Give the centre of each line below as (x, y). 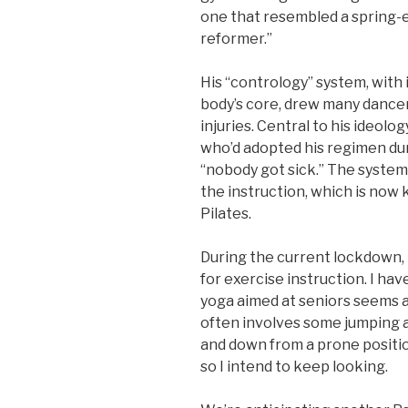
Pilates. (226, 213)
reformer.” (236, 38)
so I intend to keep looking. (294, 366)
